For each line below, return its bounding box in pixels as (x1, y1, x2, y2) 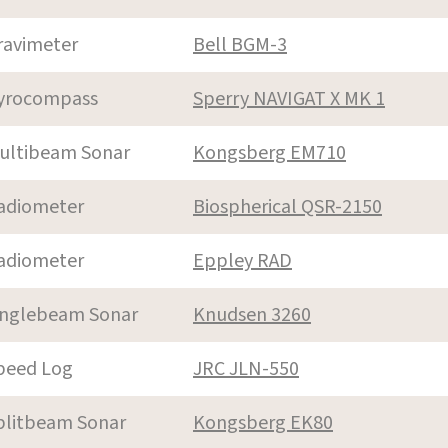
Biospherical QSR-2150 (193, 192, 382, 221)
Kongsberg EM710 (193, 138, 346, 167)
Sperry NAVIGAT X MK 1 (193, 84, 385, 113)
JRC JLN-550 (193, 354, 299, 383)
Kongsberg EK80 (193, 408, 333, 437)
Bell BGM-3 (193, 30, 287, 59)
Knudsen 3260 (193, 300, 311, 329)
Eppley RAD (193, 246, 292, 275)
